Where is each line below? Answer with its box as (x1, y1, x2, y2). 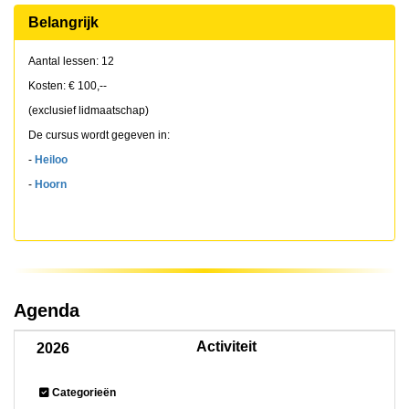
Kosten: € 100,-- (28, 79, 107, 92)
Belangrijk (28, 15, 99, 30)
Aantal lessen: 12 (28, 55, 114, 68)
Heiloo (35, 153, 68, 166)
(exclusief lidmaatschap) (28, 104, 149, 117)
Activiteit (196, 339, 257, 354)
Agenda (14, 300, 79, 320)
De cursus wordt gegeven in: (28, 129, 170, 142)
